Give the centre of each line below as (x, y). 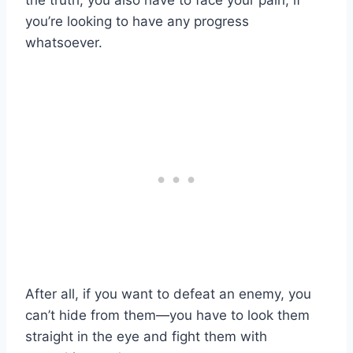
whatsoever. (64, 43)
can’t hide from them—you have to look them (167, 316)
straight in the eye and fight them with (146, 337)
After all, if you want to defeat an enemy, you (168, 294)
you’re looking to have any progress (137, 22)
